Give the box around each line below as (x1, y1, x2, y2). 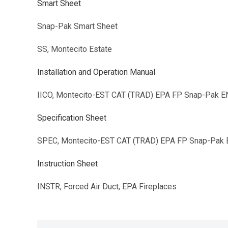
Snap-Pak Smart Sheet (37, 21, 118, 32)
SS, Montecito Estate (37, 44, 112, 54)
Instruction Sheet (37, 159, 98, 169)
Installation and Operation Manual (37, 67, 155, 77)
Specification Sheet (37, 113, 106, 123)
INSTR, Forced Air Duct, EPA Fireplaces (37, 182, 177, 192)
